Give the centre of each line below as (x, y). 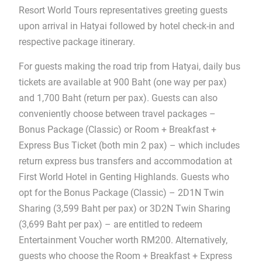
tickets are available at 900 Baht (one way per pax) (123, 82)
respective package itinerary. (77, 42)
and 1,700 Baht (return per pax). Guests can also (118, 98)
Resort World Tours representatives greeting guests (123, 10)
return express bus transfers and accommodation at (125, 161)
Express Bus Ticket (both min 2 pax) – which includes (129, 145)
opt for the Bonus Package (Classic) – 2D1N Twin (121, 192)
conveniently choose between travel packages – (117, 113)
